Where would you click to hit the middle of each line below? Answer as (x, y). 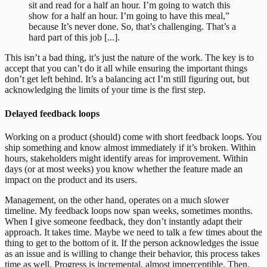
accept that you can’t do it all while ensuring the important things (126, 69)
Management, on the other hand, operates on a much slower (117, 200)
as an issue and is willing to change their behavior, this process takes (132, 253)
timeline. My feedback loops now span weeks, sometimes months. (129, 210)
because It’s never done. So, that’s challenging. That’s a (132, 27)
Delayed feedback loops (52, 113)
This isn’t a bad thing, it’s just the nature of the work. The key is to (129, 58)
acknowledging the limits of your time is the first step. (105, 90)
